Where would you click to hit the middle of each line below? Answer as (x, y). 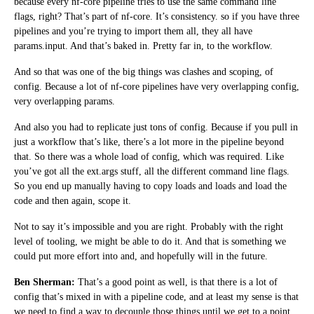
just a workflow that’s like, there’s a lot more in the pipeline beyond (149, 142)
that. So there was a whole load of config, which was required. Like (149, 156)
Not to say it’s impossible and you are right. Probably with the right (149, 226)
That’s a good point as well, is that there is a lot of (176, 282)
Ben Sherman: (45, 282)
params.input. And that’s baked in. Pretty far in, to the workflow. (143, 46)
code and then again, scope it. (73, 200)
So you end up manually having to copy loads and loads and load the (150, 186)
